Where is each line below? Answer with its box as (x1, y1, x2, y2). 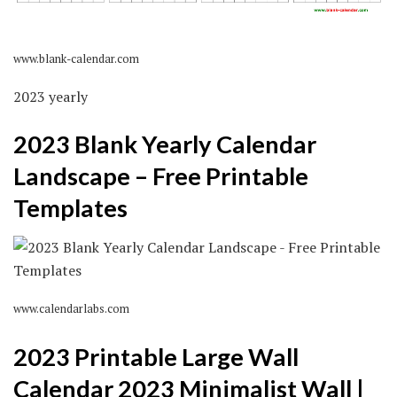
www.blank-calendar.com (13, 51, 139, 67)
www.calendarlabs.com (13, 301, 129, 317)
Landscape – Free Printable (13, 160, 308, 191)
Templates (13, 192, 128, 222)
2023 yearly (13, 87, 88, 107)
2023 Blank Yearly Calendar (13, 128, 316, 159)
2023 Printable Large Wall (13, 342, 299, 372)
